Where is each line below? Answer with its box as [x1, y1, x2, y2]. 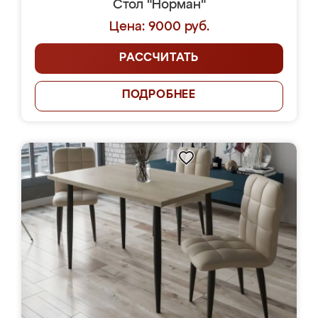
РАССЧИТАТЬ [119, 53, 199, 64]
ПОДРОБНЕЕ [121, 89, 197, 101]
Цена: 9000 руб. [109, 21, 209, 33]
